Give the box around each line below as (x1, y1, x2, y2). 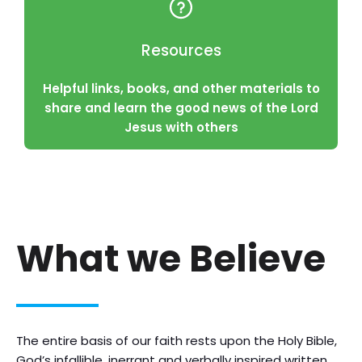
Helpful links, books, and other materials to (42, 80, 320, 97)
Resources (141, 40, 221, 61)
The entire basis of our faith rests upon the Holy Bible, (16, 332, 337, 349)
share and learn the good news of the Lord (44, 99, 318, 116)
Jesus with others (124, 119, 238, 136)
